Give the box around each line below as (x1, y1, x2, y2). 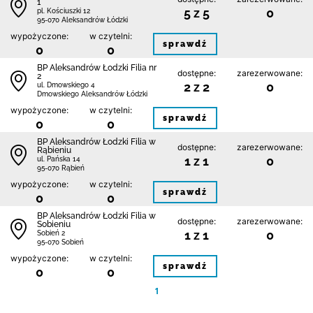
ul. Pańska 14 (37, 155, 80, 163)
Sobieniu (37, 219, 71, 229)
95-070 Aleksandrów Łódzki (37, 16, 128, 24)
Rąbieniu (37, 145, 71, 155)
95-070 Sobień (37, 238, 84, 246)
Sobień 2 (37, 229, 65, 237)
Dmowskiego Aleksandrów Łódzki (37, 90, 147, 98)
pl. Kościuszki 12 (37, 7, 90, 15)
